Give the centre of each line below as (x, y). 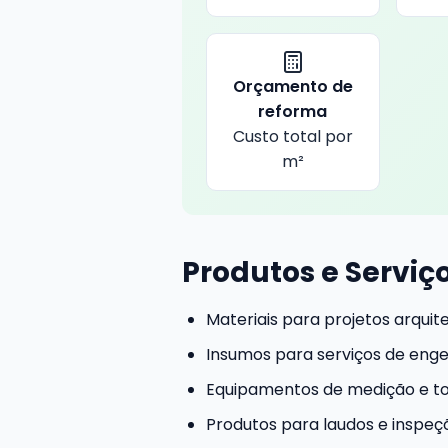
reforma (293, 111)
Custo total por (292, 136)
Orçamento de (292, 86)
